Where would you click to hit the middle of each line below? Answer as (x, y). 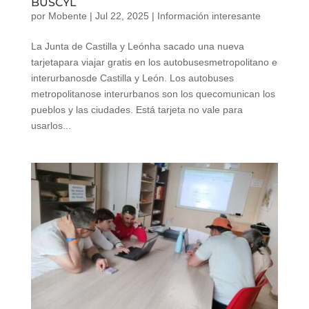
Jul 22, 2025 (122, 16)
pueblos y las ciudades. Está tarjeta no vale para (137, 109)
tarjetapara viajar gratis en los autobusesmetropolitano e (154, 62)
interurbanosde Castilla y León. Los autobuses (132, 78)
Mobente (67, 16)
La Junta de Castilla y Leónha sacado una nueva (137, 46)
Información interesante (209, 16)
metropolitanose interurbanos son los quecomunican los (153, 93)
